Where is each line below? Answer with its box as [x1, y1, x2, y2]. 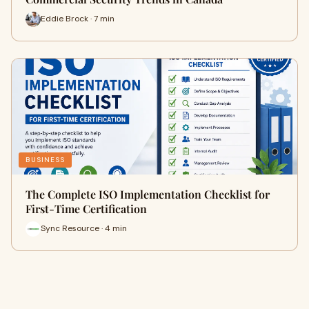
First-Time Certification [26, 201, 147, 216]
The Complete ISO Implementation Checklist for [26, 186, 270, 201]
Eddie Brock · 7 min [41, 13, 114, 25]
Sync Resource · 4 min [41, 223, 127, 235]
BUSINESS [26, 154, 65, 164]
